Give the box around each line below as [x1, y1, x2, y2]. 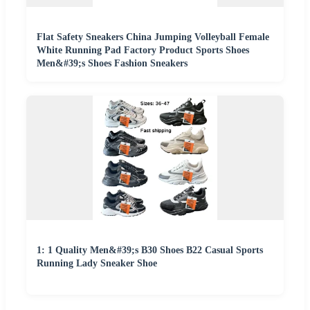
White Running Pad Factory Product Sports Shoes [37, 44, 249, 55]
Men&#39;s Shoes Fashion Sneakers [37, 57, 188, 69]
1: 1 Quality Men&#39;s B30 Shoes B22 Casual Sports [37, 244, 263, 255]
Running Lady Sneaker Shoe [37, 257, 157, 268]
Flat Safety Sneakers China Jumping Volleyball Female [37, 31, 269, 42]
